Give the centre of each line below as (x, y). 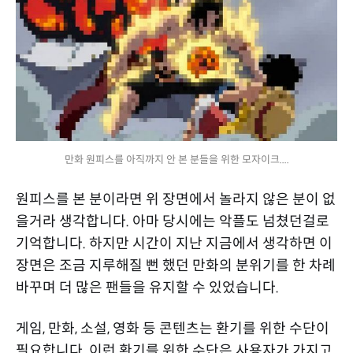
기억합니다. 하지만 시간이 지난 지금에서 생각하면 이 (174, 243)
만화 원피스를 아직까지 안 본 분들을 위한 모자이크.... (176, 159)
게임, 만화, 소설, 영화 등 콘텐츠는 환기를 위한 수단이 (173, 328)
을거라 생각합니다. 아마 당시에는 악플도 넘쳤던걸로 (173, 221)
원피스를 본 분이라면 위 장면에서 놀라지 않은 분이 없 (176, 199)
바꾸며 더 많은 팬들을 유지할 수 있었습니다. (147, 287)
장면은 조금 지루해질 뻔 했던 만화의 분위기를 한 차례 (176, 265)
